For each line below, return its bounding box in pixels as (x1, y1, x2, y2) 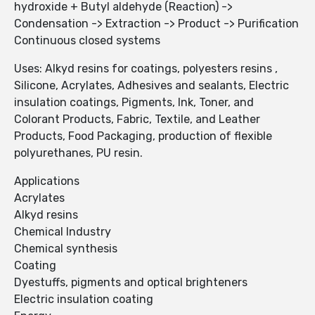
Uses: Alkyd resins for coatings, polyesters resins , (14, 62, 278, 76)
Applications (14, 174, 79, 188)
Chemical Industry (14, 225, 111, 239)
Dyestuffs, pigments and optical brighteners (14, 276, 247, 290)
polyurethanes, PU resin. (14, 146, 143, 160)
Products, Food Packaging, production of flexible (14, 129, 272, 143)
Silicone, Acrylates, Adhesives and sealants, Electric (14, 79, 289, 93)
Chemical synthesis (14, 242, 117, 256)
